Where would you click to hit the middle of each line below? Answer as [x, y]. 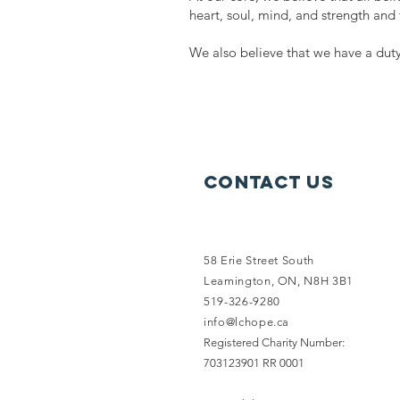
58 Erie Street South [259, 260]
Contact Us [269, 182]
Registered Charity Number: [274, 342]
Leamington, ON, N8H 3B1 [279, 281]
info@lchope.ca [247, 322]
